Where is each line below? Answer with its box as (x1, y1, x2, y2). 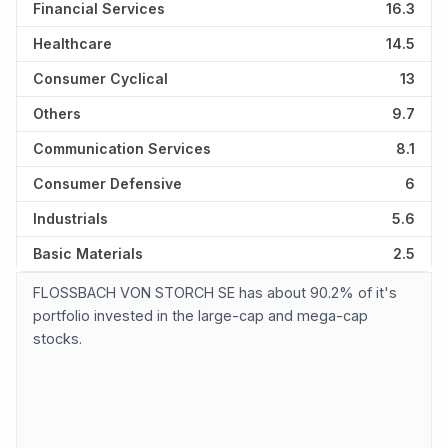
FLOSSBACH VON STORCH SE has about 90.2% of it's (33, 284, 397, 302)
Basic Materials (33, 245, 143, 263)
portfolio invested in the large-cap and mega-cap (33, 307, 368, 325)
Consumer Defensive (33, 175, 182, 193)
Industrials (33, 210, 108, 228)
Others (33, 105, 81, 123)
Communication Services (33, 140, 211, 158)
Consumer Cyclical (33, 70, 168, 88)
